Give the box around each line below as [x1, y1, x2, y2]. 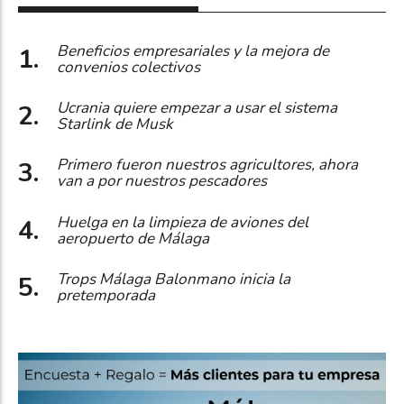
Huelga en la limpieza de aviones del [57, 211, 308, 233]
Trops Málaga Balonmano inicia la [57, 269, 290, 290]
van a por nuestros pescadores [57, 170, 267, 192]
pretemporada [57, 285, 155, 307]
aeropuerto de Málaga [57, 227, 209, 249]
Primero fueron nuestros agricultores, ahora [57, 154, 358, 176]
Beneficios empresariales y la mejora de [57, 40, 329, 61]
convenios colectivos [57, 56, 200, 78]
